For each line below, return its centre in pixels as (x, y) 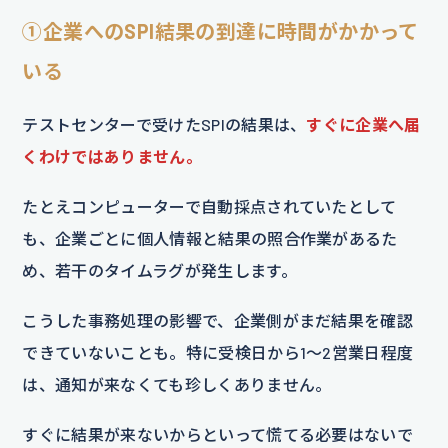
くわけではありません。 (112, 157)
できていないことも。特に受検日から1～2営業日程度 (218, 353)
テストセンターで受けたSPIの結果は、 (164, 125)
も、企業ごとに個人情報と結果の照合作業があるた (210, 239)
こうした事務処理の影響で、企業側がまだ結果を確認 (218, 321)
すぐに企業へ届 (363, 125)
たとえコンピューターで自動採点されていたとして (209, 207)
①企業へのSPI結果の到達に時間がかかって (220, 31)
